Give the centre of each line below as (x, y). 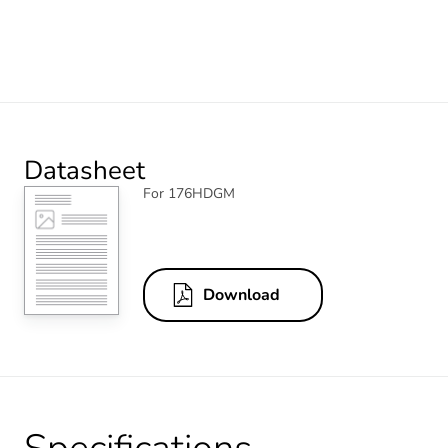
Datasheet (84, 170)
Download (241, 295)
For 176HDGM (189, 193)
